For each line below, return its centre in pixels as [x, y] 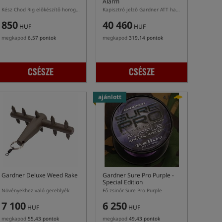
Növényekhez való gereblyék [35, 190]
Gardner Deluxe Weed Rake [40, 175]
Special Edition [123, 182]
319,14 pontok [146, 38]
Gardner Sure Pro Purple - [138, 175]
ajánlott [110, 97]
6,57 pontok [42, 38]
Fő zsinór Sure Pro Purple [132, 190]
